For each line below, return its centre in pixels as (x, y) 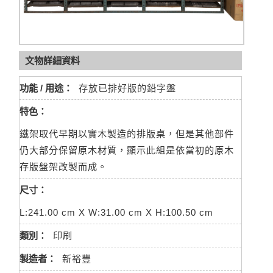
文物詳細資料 (52, 61)
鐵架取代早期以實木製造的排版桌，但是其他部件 (127, 134)
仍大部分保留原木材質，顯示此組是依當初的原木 (127, 150)
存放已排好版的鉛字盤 (127, 88)
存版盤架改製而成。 (63, 167)
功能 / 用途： (46, 88)
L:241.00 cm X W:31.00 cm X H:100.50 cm (116, 212)
